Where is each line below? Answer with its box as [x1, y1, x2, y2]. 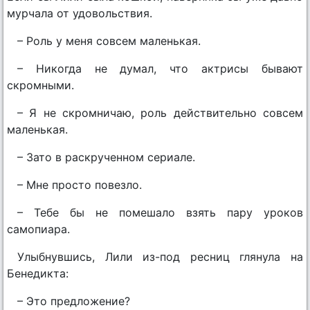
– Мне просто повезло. [17, 178, 142, 192]
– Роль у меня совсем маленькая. [17, 34, 201, 48]
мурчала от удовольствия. [7, 6, 152, 21]
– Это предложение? [17, 294, 130, 309]
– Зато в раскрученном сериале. [17, 150, 195, 165]
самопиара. [7, 222, 70, 237]
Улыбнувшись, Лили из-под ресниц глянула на [17, 250, 303, 264]
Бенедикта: [7, 266, 69, 281]
